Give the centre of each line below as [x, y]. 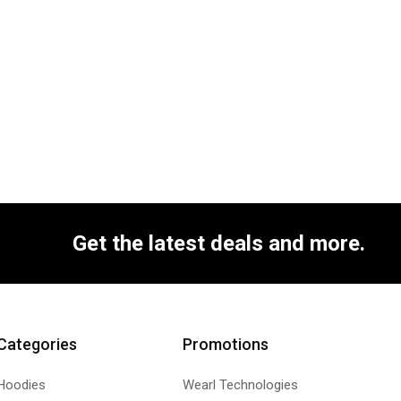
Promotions [226, 344]
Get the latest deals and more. [219, 243]
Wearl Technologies [240, 384]
